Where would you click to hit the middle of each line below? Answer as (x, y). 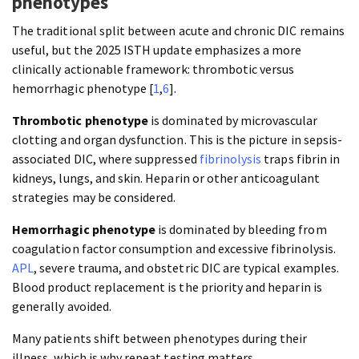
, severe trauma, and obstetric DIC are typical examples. (186, 268)
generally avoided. (62, 307)
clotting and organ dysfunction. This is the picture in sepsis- (177, 140)
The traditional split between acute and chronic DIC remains (178, 31)
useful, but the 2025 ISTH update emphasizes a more (157, 50)
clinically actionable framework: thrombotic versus (153, 69)
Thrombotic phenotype (80, 121)
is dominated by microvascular (233, 121)
